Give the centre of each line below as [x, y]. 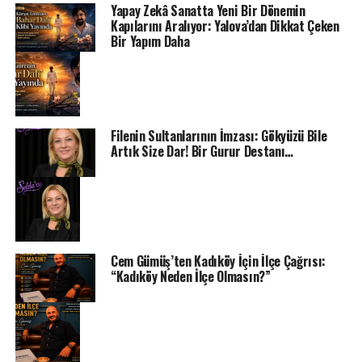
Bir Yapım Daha [150, 42]
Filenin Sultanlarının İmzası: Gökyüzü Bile [219, 136]
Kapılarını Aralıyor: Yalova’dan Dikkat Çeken [225, 26]
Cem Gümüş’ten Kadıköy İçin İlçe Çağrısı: [218, 261]
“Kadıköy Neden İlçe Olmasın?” [190, 276]
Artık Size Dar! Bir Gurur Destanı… [202, 152]
